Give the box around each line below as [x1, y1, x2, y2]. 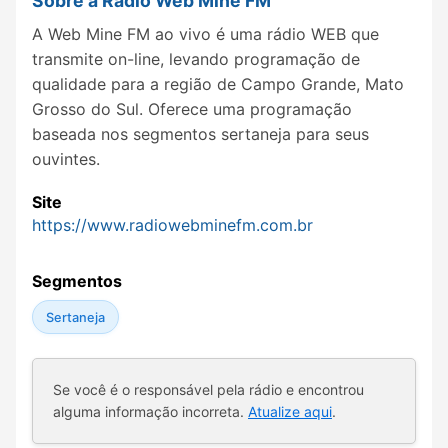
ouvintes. [32, 148, 100, 169]
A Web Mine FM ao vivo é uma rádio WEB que [32, 23, 379, 44]
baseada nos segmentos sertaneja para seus [32, 123, 369, 144]
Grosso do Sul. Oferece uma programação [32, 98, 352, 119]
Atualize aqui [248, 403, 332, 421]
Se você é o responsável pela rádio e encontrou [53, 381, 364, 399]
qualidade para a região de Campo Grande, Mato [32, 73, 404, 94]
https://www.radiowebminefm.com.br [32, 215, 313, 236]
